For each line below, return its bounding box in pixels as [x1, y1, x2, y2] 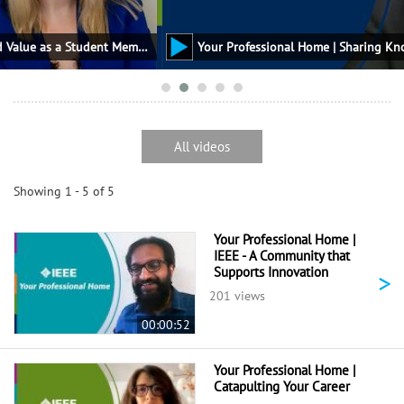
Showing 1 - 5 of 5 [14, 183, 115, 200]
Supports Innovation [213, 263, 328, 281]
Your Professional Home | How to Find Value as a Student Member [26, 39, 37, 56]
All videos [174, 137, 230, 156]
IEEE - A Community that [213, 247, 350, 265]
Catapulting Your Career [213, 378, 350, 396]
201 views [208, 288, 265, 305]
